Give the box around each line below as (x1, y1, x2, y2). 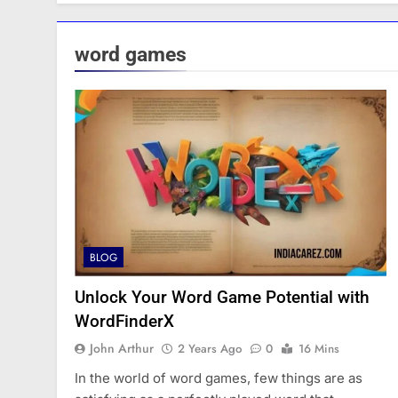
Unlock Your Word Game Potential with (75, 287, 370, 308)
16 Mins (298, 340, 339, 358)
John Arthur (90, 339, 154, 358)
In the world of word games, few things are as (75, 370, 362, 387)
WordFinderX (75, 311, 174, 332)
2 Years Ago (178, 340, 242, 358)
